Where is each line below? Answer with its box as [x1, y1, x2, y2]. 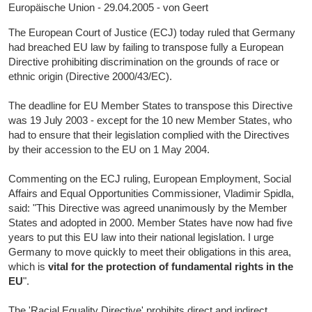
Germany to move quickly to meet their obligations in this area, [8, 246, 292, 258]
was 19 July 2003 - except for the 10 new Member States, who [8, 114, 292, 127]
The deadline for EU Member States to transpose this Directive [8, 100, 293, 112]
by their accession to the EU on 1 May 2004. [8, 143, 210, 156]
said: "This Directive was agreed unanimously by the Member [8, 202, 288, 214]
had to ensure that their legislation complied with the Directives [8, 129, 290, 141]
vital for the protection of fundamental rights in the [48, 260, 294, 273]
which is [8, 260, 49, 273]
